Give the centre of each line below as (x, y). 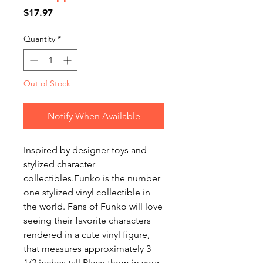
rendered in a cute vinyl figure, (87, 234)
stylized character (59, 164)
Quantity (39, 38)
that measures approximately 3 (87, 248)
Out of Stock (47, 83)
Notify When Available (94, 116)
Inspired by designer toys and (85, 150)
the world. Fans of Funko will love (93, 206)
